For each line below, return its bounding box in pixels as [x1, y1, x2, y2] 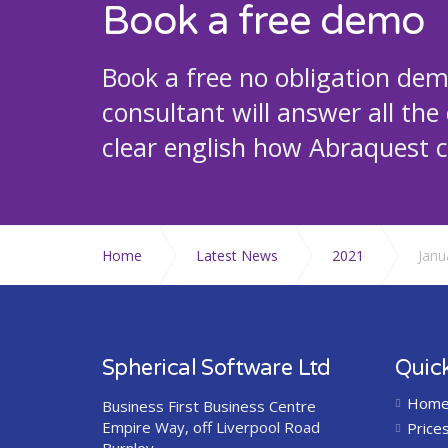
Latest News [196, 246, 278, 265]
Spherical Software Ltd [102, 355, 331, 381]
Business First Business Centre [102, 396, 316, 416]
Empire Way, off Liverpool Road [102, 417, 320, 437]
